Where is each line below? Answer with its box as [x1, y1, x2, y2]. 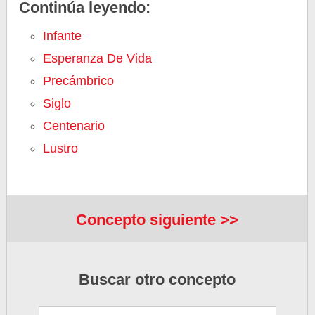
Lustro [43, 141, 79, 155]
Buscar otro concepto [79, 271, 236, 289]
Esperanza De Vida [43, 51, 153, 65]
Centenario [43, 119, 105, 133]
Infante [43, 29, 82, 43]
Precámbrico [43, 74, 115, 88]
